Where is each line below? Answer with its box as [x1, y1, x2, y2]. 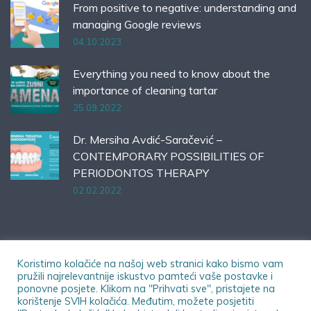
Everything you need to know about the [73, 67, 270, 81]
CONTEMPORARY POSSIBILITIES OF [73, 149, 264, 164]
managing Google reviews [73, 17, 201, 32]
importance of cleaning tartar [73, 83, 217, 98]
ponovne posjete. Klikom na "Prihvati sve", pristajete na [17, 282, 275, 295]
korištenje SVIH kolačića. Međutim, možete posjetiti [17, 294, 254, 308]
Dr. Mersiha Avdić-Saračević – [73, 133, 222, 147]
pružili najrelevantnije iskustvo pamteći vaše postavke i [17, 269, 273, 283]
